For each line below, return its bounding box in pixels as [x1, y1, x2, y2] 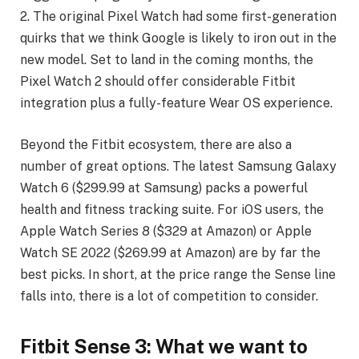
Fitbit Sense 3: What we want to [20, 334, 308, 357]
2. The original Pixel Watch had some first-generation [20, 9, 337, 25]
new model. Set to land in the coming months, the [20, 52, 313, 68]
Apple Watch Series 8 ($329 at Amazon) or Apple [20, 223, 312, 239]
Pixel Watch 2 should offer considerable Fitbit [20, 74, 296, 90]
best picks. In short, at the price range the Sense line [20, 266, 336, 282]
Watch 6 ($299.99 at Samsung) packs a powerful [20, 179, 308, 196]
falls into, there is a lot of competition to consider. [20, 288, 318, 304]
